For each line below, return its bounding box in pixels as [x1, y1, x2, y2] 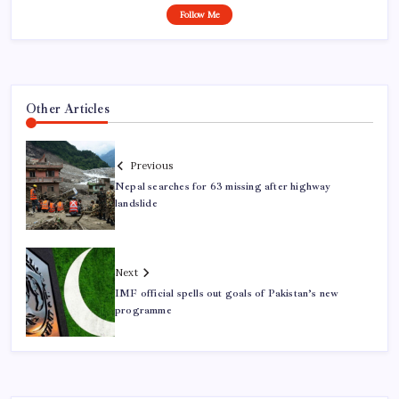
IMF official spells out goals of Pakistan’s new [115, 287, 339, 301]
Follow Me [179, 8, 220, 20]
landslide [115, 197, 158, 211]
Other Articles [26, 100, 110, 117]
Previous [130, 159, 173, 173]
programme [115, 304, 172, 318]
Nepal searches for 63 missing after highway [115, 180, 331, 194]
